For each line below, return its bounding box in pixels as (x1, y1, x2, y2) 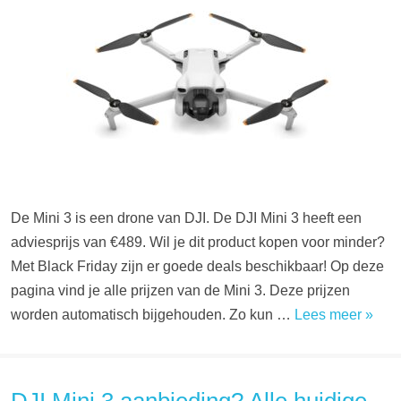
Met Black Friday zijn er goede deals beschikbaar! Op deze (11, 259, 384, 274)
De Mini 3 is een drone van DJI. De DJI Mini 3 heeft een (11, 210, 362, 226)
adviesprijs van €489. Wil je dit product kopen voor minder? (11, 235, 385, 250)
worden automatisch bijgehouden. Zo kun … (11, 307, 294, 322)
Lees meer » (294, 307, 373, 322)
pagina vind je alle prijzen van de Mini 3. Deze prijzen (11, 283, 350, 298)
